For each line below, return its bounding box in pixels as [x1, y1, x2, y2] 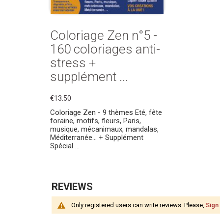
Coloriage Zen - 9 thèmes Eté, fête [50, 108, 162, 117]
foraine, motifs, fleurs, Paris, [50, 116, 141, 125]
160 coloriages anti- [50, 42, 160, 56]
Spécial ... [50, 141, 80, 150]
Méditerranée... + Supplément [50, 133, 143, 142]
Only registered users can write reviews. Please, [71, 201, 206, 209]
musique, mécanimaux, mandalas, [50, 125, 159, 134]
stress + [50, 55, 96, 70]
